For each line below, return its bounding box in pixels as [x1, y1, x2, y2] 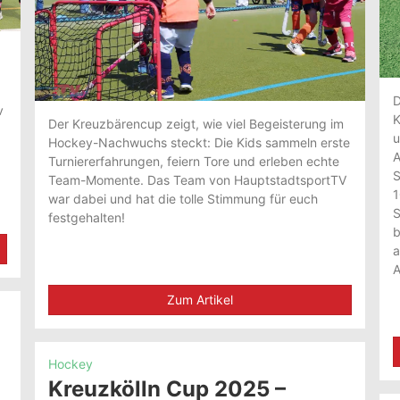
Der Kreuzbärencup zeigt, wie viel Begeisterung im [48, 116, 345, 132]
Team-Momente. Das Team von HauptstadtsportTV [48, 172, 347, 188]
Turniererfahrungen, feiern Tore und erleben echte [48, 154, 340, 170]
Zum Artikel [166, 292, 233, 308]
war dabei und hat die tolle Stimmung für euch [48, 191, 319, 207]
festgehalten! [48, 210, 126, 226]
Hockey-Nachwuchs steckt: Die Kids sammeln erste [48, 135, 351, 151]
